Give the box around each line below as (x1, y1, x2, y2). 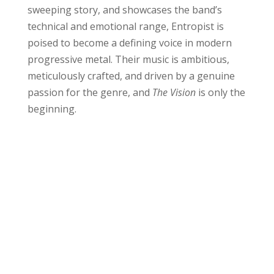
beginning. (27, 102, 76, 116)
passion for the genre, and (27, 86, 152, 100)
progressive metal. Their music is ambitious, (27, 53, 229, 67)
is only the (198, 86, 245, 100)
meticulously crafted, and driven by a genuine (27, 69, 235, 83)
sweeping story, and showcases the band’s (27, 3, 222, 17)
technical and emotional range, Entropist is (27, 20, 224, 34)
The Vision (152, 86, 198, 100)
